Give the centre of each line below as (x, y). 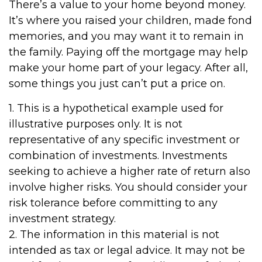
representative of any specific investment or (124, 140)
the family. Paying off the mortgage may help (128, 52)
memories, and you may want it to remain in (126, 37)
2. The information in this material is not (114, 235)
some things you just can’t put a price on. (117, 84)
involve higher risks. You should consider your (128, 187)
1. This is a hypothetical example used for (116, 108)
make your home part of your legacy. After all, (128, 68)
